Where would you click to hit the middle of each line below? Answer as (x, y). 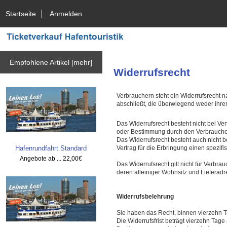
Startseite (21, 13)
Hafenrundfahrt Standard (51, 148)
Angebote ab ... (42, 158)
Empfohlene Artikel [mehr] (51, 62)
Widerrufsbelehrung (145, 197)
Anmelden (66, 13)
